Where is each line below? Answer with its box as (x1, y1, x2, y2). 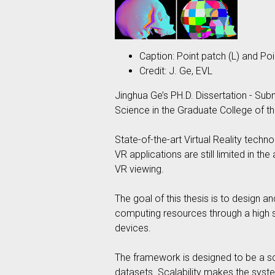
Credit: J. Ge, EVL (139, 65, 212, 77)
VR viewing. (115, 163, 164, 175)
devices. (115, 222, 151, 234)
